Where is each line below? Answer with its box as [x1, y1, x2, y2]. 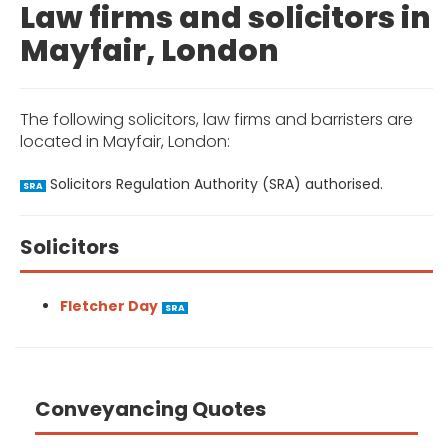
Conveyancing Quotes [35, 395, 266, 423]
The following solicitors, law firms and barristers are [20, 108, 413, 131]
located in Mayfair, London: [20, 130, 230, 153]
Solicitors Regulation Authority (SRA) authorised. [46, 174, 383, 194]
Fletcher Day [60, 296, 158, 316]
